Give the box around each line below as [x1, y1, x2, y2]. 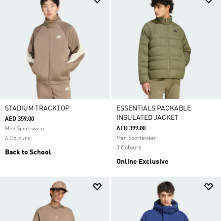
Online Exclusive [116, 158, 169, 165]
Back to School [5, 149, 51, 156]
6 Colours [5, 136, 30, 142]
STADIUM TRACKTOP [5, 105, 70, 112]
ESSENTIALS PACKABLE [116, 105, 191, 112]
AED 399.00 [116, 126, 146, 132]
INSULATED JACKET [116, 114, 179, 121]
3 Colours [116, 145, 142, 151]
